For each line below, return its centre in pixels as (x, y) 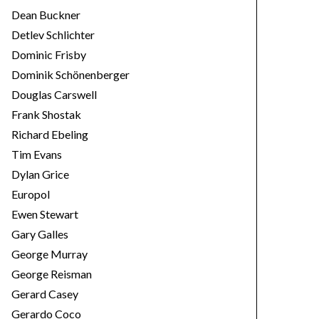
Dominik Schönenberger (70, 74)
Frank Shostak (46, 114)
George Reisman (52, 274)
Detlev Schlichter (53, 35)
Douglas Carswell (54, 94)
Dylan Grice (40, 174)
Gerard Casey (45, 294)
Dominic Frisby (49, 54)
